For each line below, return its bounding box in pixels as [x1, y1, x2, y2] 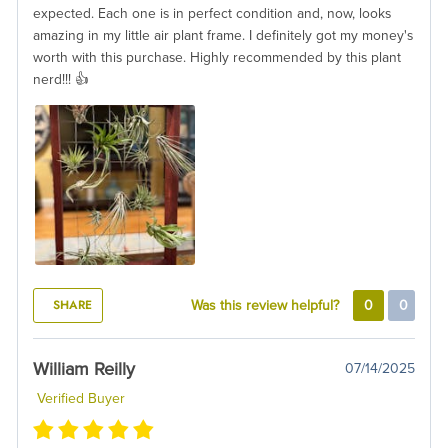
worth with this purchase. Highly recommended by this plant [33, 48, 401, 66]
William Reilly [33, 357, 135, 380]
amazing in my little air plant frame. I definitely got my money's [33, 26, 413, 44]
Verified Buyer [33, 389, 125, 407]
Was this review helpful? [191, 296, 343, 314]
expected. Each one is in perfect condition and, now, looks [33, 4, 391, 22]
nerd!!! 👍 [33, 70, 89, 88]
